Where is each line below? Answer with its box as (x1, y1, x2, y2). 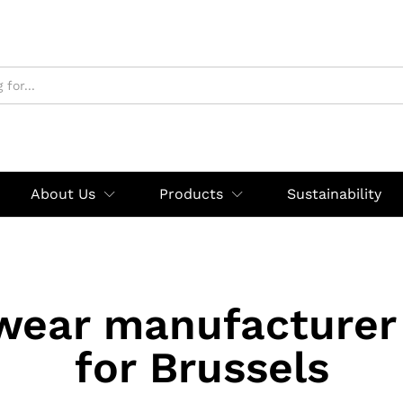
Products (159, 185, 223, 202)
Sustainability (287, 185, 381, 202)
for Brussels (74, 342, 329, 393)
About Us (31, 185, 95, 202)
